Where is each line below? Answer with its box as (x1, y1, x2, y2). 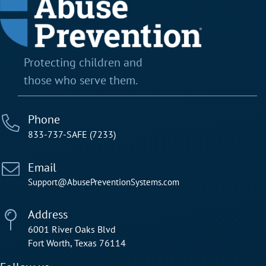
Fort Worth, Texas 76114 (28, 237, 126, 249)
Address (28, 207, 68, 223)
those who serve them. (24, 72, 138, 88)
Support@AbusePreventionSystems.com (28, 176, 179, 188)
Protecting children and (24, 55, 142, 71)
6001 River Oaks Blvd (28, 223, 116, 236)
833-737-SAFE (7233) (28, 128, 116, 141)
